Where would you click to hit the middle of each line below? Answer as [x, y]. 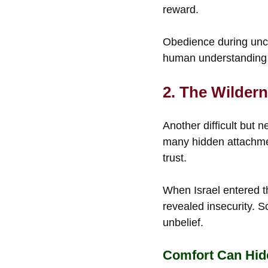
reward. [181, 9]
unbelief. [183, 222]
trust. [175, 158]
